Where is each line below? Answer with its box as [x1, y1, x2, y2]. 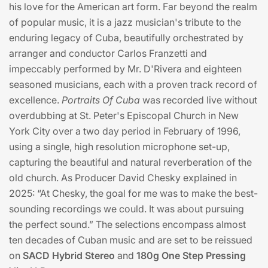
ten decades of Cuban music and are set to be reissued [9, 234, 252, 246]
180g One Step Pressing [136, 249, 246, 262]
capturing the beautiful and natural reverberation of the [9, 156, 252, 169]
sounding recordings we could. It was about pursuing [9, 203, 244, 215]
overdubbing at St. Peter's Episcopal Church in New [9, 109, 239, 122]
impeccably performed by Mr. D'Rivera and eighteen [9, 63, 242, 75]
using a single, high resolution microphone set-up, [9, 141, 230, 153]
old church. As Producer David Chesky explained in [9, 172, 237, 184]
